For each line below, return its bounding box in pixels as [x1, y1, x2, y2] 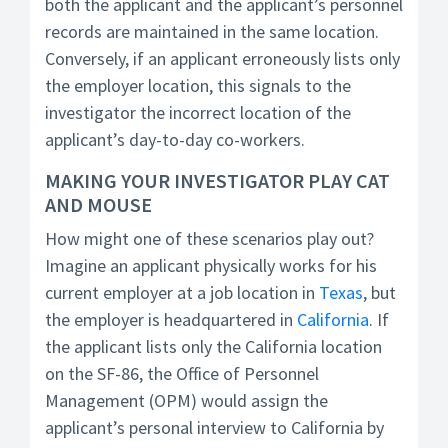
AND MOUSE [45, 192, 152, 217]
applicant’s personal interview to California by [45, 416, 384, 439]
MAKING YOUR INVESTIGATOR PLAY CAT [45, 168, 390, 193]
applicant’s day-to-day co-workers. [45, 128, 305, 151]
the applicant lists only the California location [45, 335, 382, 358]
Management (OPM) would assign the [45, 389, 328, 412]
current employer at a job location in [45, 281, 319, 304]
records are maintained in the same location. [45, 20, 379, 43]
